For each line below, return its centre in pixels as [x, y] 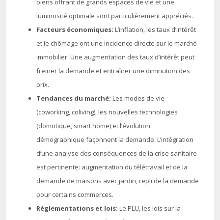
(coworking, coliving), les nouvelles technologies [107, 112]
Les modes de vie [138, 98]
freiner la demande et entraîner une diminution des [113, 71]
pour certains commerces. [75, 194]
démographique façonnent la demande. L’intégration [115, 139]
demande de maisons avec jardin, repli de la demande [118, 181]
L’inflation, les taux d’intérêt [155, 29]
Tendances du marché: [74, 98]
